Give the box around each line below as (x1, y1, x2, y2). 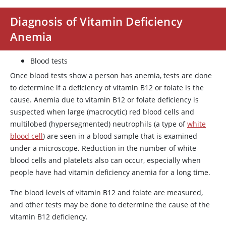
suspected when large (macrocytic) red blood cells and (10, 107, 194, 117)
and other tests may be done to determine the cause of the (10, 200, 210, 209)
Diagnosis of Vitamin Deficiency (10, 14, 183, 29)
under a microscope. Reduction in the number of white (10, 143, 196, 153)
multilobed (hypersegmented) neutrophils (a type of (10, 119, 187, 129)
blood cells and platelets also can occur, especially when (10, 155, 201, 165)
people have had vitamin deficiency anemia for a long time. (10, 167, 210, 177)
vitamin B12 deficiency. (10, 212, 88, 221)
